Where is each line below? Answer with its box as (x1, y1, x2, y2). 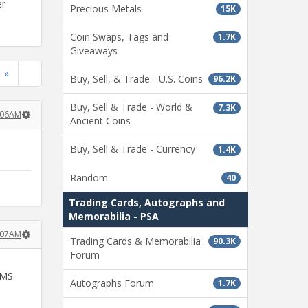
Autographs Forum (70, 276, 154, 289)
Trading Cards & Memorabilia (70, 234, 201, 247)
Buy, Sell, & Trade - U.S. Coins (70, 72, 203, 85)
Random (70, 170, 108, 184)
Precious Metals (70, 1, 142, 15)
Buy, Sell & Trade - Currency (70, 142, 195, 156)
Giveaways (70, 44, 118, 57)
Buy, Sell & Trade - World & (70, 100, 192, 114)
